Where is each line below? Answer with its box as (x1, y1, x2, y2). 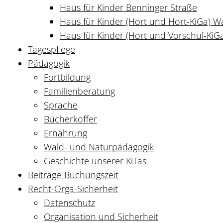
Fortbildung (44, 71, 91, 83)
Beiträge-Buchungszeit (28, 168, 118, 181)
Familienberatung (44, 85, 115, 97)
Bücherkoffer (44, 112, 97, 125)
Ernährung (44, 126, 87, 139)
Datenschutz (44, 196, 95, 209)
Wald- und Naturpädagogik (44, 140, 154, 153)
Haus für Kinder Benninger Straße (60, 1, 197, 13)
